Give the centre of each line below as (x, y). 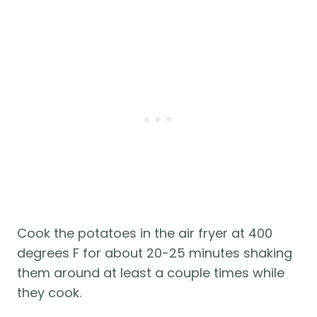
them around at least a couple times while (151, 273)
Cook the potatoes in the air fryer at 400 (145, 234)
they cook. (49, 293)
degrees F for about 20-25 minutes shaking (155, 253)
